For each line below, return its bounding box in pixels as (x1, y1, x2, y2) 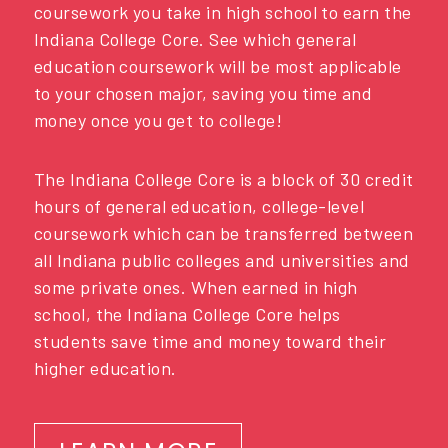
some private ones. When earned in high (33, 275, 358, 298)
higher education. (33, 356, 177, 379)
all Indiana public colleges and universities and (33, 248, 410, 271)
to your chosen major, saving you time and (33, 82, 373, 105)
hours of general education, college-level (33, 194, 365, 217)
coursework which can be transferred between (33, 221, 414, 244)
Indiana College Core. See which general (33, 28, 357, 51)
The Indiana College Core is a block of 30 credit (33, 167, 414, 190)
